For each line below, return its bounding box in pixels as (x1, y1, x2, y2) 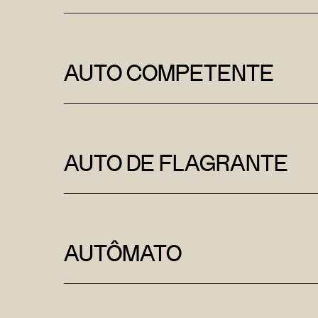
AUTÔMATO (64, 238, 182, 267)
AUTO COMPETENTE (64, 58, 274, 87)
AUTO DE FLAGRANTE (64, 148, 288, 177)
